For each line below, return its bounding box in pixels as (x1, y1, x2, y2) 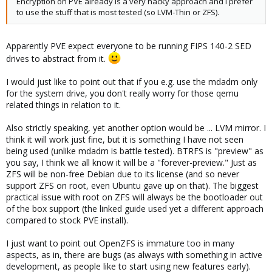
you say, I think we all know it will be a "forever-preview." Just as (6, 156, 257, 168)
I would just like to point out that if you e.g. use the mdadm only (6, 75, 257, 87)
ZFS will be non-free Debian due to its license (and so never (6, 168, 239, 180)
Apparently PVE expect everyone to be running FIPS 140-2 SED (6, 40, 251, 52)
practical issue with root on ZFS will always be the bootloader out (6, 191, 263, 203)
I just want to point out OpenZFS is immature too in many (6, 237, 234, 249)
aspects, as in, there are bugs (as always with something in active (6, 248, 262, 260)
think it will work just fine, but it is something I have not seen (6, 133, 243, 145)
